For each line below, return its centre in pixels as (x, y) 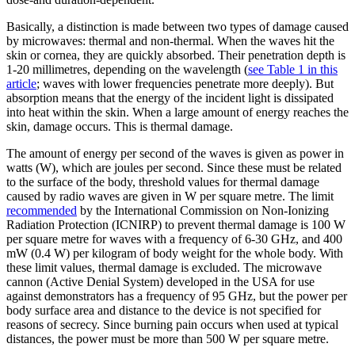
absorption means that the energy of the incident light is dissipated (170, 98)
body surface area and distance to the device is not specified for (164, 311)
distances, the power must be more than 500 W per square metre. (168, 339)
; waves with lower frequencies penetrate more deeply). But (185, 84)
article (21, 84)
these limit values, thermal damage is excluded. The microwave (164, 268)
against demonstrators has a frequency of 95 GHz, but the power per (177, 296)
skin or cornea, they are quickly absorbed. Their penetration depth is (176, 55)
